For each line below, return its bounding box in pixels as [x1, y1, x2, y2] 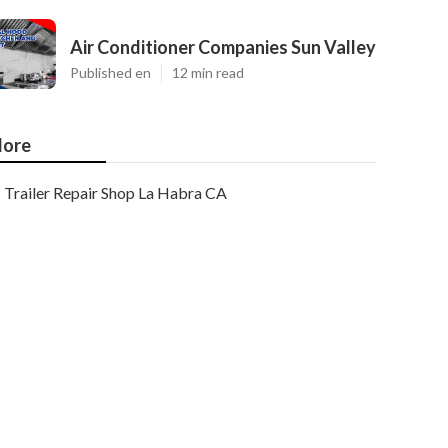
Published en [70, 64, 151, 81]
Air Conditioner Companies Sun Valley [70, 36, 376, 58]
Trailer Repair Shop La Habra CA [4, 183, 227, 202]
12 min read [172, 64, 244, 81]
